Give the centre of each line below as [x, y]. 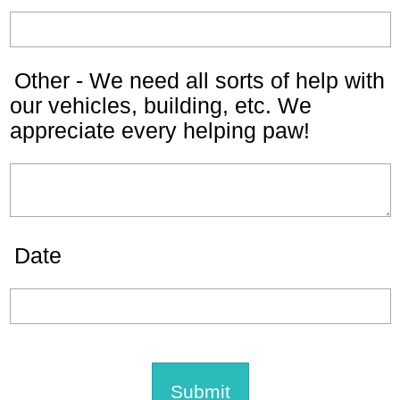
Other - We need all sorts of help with [200, 80]
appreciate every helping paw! [160, 130]
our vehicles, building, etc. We [161, 105]
